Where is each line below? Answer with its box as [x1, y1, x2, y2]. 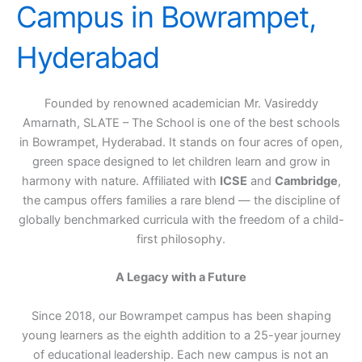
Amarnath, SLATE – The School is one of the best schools [22, 115, 340, 130]
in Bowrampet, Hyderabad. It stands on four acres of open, [19, 134, 343, 149]
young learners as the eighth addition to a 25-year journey [21, 327, 341, 343]
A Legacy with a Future [116, 270, 246, 285]
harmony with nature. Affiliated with [21, 173, 220, 188]
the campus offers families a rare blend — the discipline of [22, 192, 340, 208]
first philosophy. [137, 231, 225, 246]
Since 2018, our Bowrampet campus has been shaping [31, 308, 331, 323]
